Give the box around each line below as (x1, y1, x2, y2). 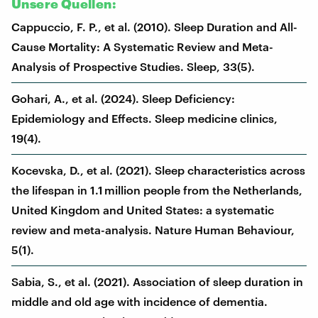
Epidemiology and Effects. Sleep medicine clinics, (11, 111, 278, 125)
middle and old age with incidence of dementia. (11, 294, 268, 308)
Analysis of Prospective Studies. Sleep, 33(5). (11, 59, 255, 73)
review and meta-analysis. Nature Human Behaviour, (11, 222, 295, 236)
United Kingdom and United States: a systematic (11, 202, 274, 216)
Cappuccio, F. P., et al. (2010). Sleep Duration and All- (11, 19, 297, 33)
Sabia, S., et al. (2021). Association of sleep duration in (11, 274, 303, 288)
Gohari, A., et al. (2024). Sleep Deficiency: (11, 91, 235, 105)
